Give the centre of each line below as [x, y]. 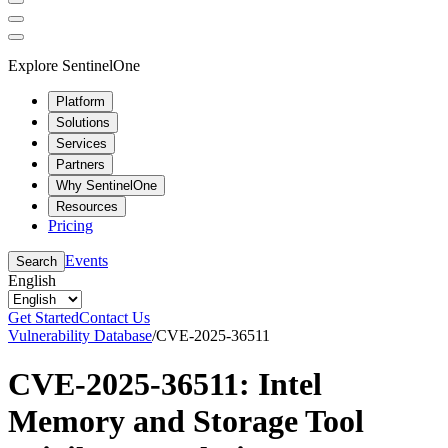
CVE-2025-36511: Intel [165, 383]
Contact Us [114, 317]
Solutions [83, 122]
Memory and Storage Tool [186, 420]
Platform [80, 101]
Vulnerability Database [80, 335]
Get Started [43, 317]
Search [36, 261]
